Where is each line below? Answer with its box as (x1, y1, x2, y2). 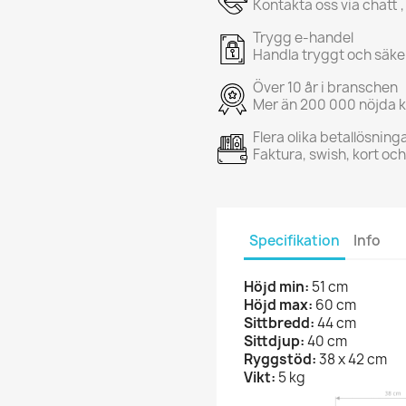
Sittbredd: (244, 313, 314, 333)
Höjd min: (244, 276, 309, 296)
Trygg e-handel (253, 27, 353, 47)
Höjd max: (244, 295, 313, 314)
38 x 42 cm (316, 349, 387, 369)
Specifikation (249, 231, 340, 251)
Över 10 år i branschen (253, 77, 398, 97)
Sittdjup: (244, 331, 304, 351)
